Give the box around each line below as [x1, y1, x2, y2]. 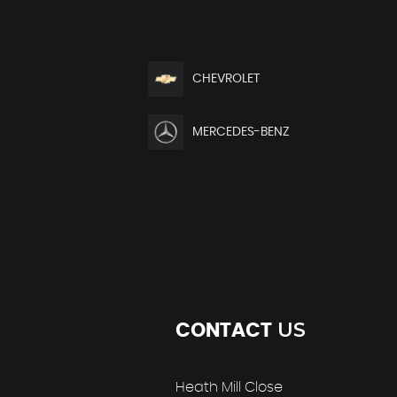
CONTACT [175, 320, 272, 340]
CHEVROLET [192, 72, 261, 85]
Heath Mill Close [175, 379, 283, 394]
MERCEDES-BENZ [192, 125, 291, 138]
